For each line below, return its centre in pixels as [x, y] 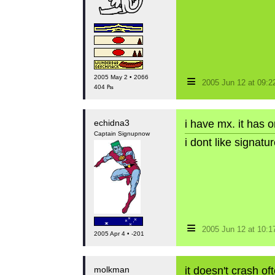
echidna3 [111, 123]
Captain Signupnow [122, 134]
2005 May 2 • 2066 [121, 77]
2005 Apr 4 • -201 [119, 234]
